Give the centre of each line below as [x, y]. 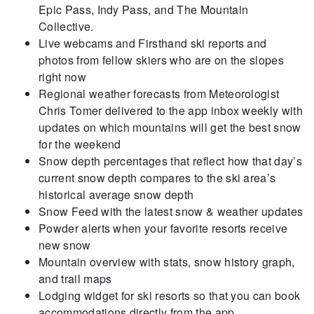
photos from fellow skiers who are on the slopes [162, 60]
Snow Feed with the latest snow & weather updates [171, 211]
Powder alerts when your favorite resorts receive [163, 228]
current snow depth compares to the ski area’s [157, 177]
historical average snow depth [116, 194]
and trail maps [75, 278]
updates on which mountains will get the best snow [170, 127]
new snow [65, 245]
